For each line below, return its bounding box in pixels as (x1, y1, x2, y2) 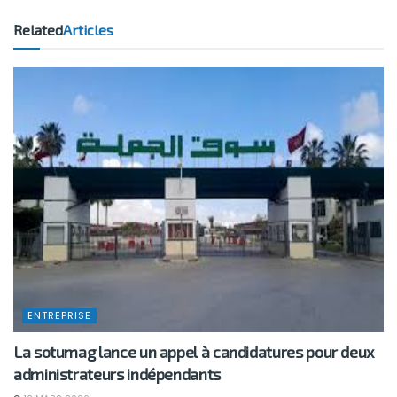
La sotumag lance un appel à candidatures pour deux (13, 341, 375, 362)
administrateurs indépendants (13, 363, 221, 384)
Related (13, 20, 63, 38)
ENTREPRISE (27, 307, 91, 323)
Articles (63, 20, 113, 38)
